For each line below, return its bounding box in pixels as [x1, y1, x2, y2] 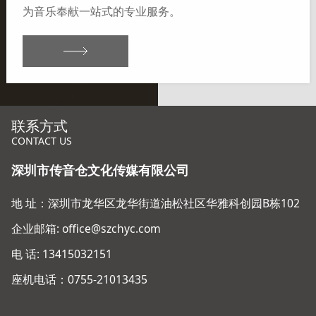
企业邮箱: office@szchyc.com [11, 220, 161, 236]
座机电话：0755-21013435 [11, 271, 147, 287]
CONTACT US [11, 134, 72, 148]
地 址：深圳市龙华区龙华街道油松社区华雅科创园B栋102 [11, 195, 300, 211]
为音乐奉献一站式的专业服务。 [23, 4, 181, 20]
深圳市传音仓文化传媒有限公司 [11, 164, 189, 178]
